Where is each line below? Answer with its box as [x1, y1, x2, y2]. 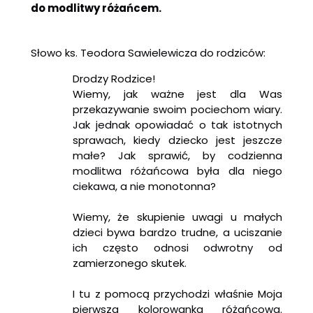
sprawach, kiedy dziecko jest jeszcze [73, 132, 282, 147]
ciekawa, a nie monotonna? [73, 178, 216, 194]
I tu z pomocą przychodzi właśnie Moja [73, 286, 282, 301]
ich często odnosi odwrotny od [73, 240, 282, 255]
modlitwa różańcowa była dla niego [73, 163, 282, 178]
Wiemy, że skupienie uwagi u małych [73, 209, 282, 224]
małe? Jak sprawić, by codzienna [73, 147, 282, 163]
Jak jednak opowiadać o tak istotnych [73, 117, 282, 132]
